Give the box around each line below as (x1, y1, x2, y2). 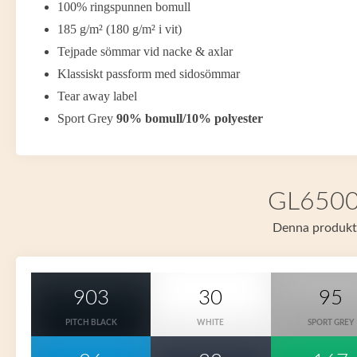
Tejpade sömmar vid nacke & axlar (57, 45, 233, 58)
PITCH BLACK (65, 319, 117, 327)
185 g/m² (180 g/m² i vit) (57, 22, 182, 36)
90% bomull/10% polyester (116, 112, 263, 125)
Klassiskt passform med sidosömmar (57, 67, 240, 80)
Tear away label (57, 89, 137, 103)
